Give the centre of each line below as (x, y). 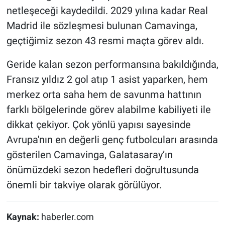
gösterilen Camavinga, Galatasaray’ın (89, 154)
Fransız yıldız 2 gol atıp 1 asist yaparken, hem (107, 79)
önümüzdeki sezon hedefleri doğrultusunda (102, 170)
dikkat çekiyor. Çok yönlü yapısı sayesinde (98, 124)
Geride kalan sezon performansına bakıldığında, (112, 64)
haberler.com (67, 217)
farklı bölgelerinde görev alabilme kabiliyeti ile (108, 109)
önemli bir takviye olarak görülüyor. (84, 185)
